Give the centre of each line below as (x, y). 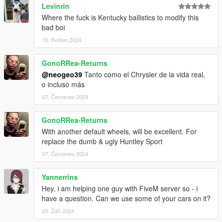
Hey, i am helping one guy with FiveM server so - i (120, 189)
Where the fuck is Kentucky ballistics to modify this (120, 18)
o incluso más (63, 84)
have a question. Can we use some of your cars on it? (126, 198)
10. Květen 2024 (62, 40)
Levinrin (55, 6)
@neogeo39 (62, 75)
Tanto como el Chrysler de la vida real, (144, 75)
